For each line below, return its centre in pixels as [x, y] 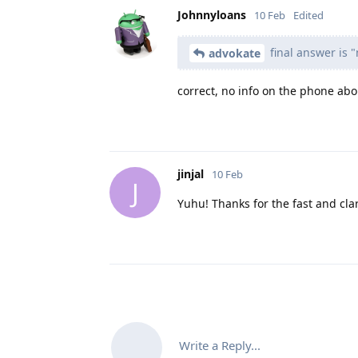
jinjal [191, 174]
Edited [308, 15]
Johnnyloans [212, 14]
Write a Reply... [220, 346]
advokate [235, 54]
